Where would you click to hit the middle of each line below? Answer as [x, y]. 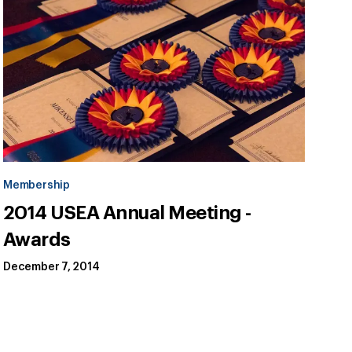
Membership [37, 186]
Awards [37, 240]
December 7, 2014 [51, 268]
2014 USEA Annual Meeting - [127, 213]
